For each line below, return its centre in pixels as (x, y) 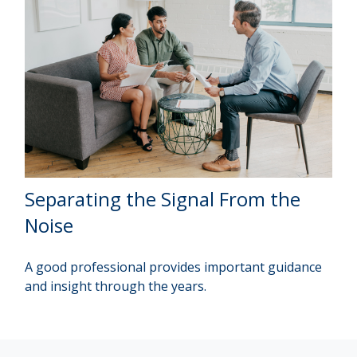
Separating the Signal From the (163, 198)
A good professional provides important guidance (174, 267)
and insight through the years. (116, 286)
